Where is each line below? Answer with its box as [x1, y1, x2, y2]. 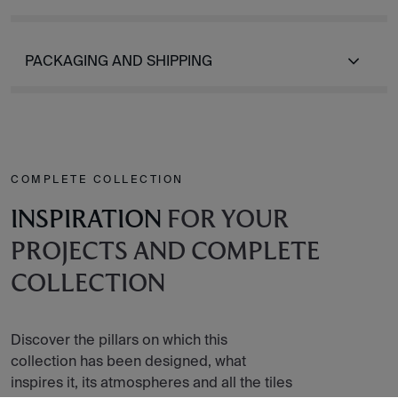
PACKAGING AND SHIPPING [25, 51, 212, 70]
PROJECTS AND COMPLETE [11, 240, 320, 265]
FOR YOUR [162, 208, 289, 233]
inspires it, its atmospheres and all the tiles [11, 372, 292, 392]
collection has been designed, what [11, 351, 246, 370]
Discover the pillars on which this [11, 330, 227, 349]
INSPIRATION [11, 208, 162, 233]
